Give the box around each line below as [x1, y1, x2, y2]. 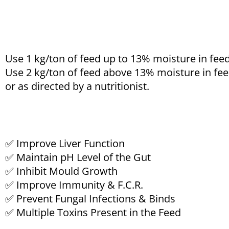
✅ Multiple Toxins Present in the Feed [5, 205, 181, 219]
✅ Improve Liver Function [5, 136, 125, 150]
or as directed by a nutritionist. [5, 79, 149, 93]
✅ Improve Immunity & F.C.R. [5, 178, 143, 192]
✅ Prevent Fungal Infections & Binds [5, 192, 175, 205]
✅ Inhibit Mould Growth [5, 164, 118, 178]
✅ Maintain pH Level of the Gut [5, 150, 151, 164]
